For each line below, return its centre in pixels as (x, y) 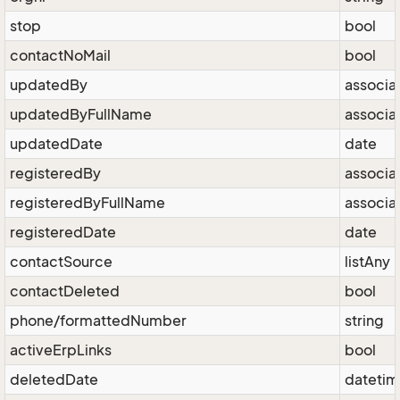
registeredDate (63, 232)
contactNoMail (60, 55)
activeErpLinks (61, 350)
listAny (367, 262)
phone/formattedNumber (98, 321)
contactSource (61, 262)
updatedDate (56, 144)
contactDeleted (65, 291)
